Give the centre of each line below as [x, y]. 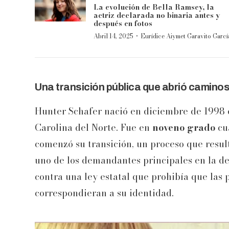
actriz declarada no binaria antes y [157, 16]
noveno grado [184, 128]
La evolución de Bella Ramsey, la [154, 7]
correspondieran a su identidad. [104, 193]
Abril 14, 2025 [113, 36]
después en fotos [123, 24]
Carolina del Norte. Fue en [94, 128]
